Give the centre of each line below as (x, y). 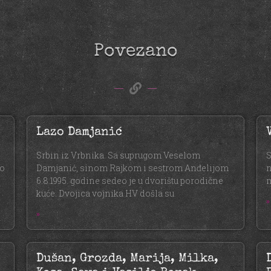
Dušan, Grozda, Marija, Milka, (127, 259)
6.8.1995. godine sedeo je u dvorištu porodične (130, 181)
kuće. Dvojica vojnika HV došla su (105, 194)
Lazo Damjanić (79, 133)
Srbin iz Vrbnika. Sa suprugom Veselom (118, 155)
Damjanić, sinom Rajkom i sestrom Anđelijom (132, 168)
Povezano (135, 52)
